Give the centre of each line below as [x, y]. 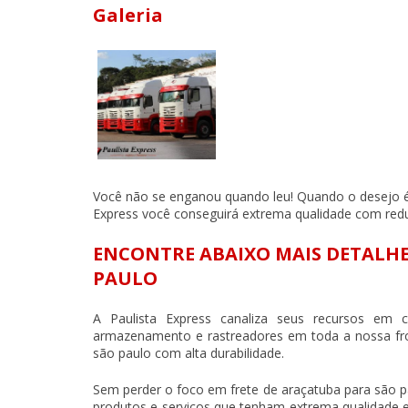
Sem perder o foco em [162, 390]
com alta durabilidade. [218, 353]
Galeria [128, 15]
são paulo [122, 353]
